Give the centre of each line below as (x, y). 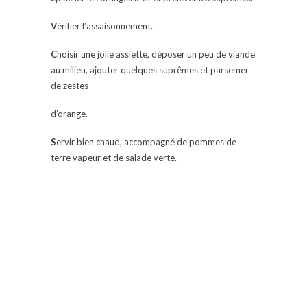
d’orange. (69, 114)
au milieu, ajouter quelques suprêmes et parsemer (150, 70)
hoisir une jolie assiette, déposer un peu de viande (156, 54)
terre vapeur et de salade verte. (114, 158)
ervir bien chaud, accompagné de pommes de (146, 142)
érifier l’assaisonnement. (105, 26)
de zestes (70, 86)
